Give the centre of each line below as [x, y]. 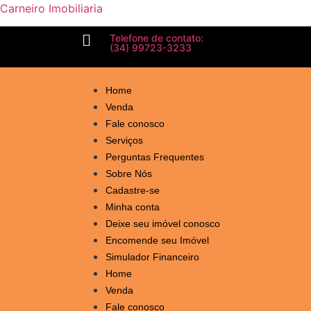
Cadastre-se [133, 190]
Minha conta [133, 207]
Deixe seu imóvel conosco [163, 223]
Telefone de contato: [156, 38]
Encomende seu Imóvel [157, 240]
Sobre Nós [129, 173]
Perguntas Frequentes [155, 157]
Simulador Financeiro [152, 257]
